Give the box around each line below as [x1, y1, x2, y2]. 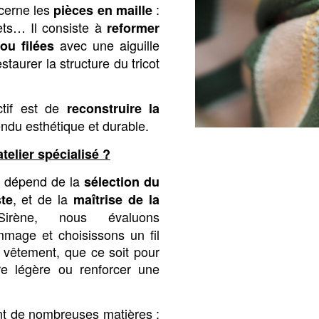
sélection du [84, 172, 159, 192]
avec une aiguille [54, 36, 159, 55]
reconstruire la [66, 98, 159, 117]
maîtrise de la [73, 190, 160, 209]
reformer [107, 19, 159, 38]
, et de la [12, 189, 74, 209]
